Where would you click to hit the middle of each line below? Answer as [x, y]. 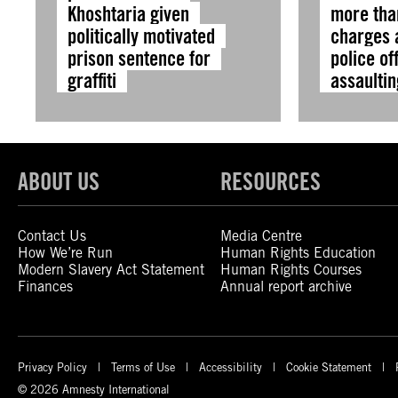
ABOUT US [59, 181]
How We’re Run [65, 253]
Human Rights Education [298, 253]
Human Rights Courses [291, 270]
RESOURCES [271, 181]
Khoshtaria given [128, 14]
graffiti [92, 80]
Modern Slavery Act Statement [111, 270]
